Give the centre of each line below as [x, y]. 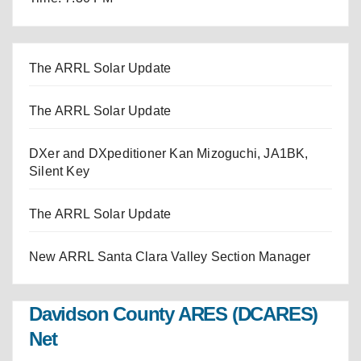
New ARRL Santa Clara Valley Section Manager [170, 256]
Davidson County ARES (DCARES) [174, 314]
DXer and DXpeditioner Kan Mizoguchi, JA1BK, [169, 153]
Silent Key [59, 171]
